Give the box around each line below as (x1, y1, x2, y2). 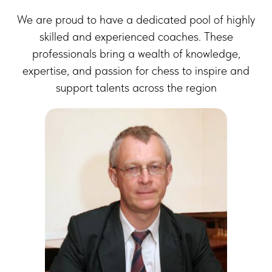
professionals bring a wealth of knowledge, (32, 46, 240, 61)
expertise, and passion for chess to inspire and (22, 63, 250, 78)
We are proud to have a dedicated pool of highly (17, 12, 255, 27)
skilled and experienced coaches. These (39, 29, 233, 44)
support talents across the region (55, 80, 217, 95)
